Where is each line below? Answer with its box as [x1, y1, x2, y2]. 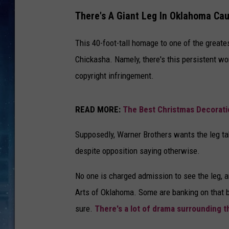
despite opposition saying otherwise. [75, 145, 200, 156]
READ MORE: [75, 104, 123, 114]
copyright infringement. [75, 70, 154, 81]
